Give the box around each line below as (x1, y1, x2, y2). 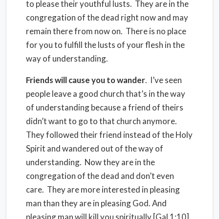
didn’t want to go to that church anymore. (26, 116, 177, 126)
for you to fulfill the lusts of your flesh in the (26, 40, 185, 50)
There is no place (126, 26, 186, 36)
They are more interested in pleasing (47, 184, 180, 195)
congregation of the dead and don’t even (26, 171, 174, 181)
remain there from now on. (26, 26, 123, 36)
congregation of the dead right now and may (26, 12, 188, 22)
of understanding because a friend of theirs (26, 102, 183, 112)
